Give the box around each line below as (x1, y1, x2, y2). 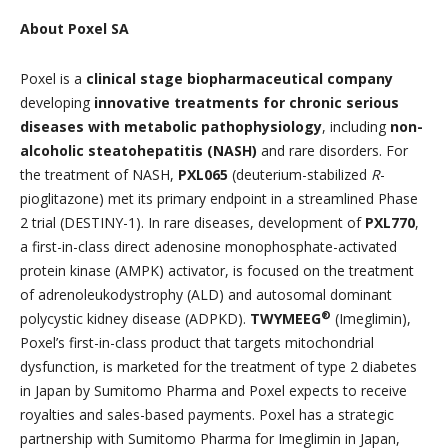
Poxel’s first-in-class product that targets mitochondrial (20, 333, 374, 353)
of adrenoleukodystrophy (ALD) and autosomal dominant (20, 285, 392, 305)
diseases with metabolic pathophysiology (20, 117, 322, 137)
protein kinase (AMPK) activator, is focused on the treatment (20, 261, 414, 281)
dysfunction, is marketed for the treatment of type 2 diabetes (20, 357, 417, 377)
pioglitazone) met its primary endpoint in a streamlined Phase (20, 189, 418, 209)
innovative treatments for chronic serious (94, 93, 399, 113)
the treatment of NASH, (20, 165, 178, 185)
